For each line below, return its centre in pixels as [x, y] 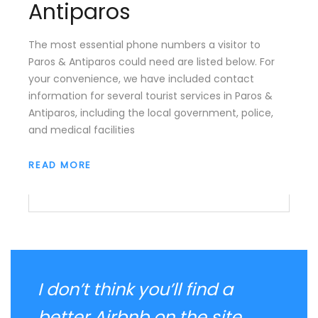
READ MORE [60, 165]
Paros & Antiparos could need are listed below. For [152, 61]
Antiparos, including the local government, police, [151, 113]
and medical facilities [82, 130]
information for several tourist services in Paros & [150, 95]
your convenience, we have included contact [141, 78]
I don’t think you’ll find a [136, 289]
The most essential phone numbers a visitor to [144, 44]
